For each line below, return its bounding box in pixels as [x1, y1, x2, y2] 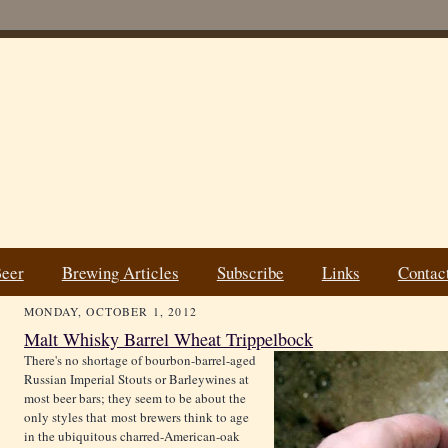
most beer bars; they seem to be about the [24, 389, 246, 408]
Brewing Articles [61, 260, 179, 284]
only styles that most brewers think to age [24, 408, 249, 427]
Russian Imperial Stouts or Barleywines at [24, 370, 249, 389]
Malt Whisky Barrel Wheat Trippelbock [24, 327, 313, 352]
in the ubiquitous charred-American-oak [24, 427, 240, 446]
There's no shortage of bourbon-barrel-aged [24, 351, 256, 370]
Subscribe [216, 260, 284, 284]
